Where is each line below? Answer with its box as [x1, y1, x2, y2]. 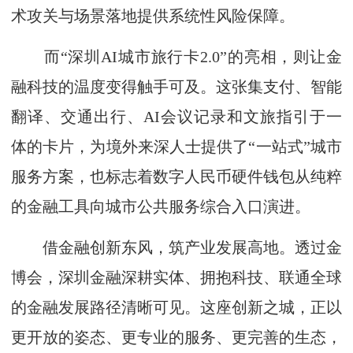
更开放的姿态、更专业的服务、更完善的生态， [11, 329, 342, 346]
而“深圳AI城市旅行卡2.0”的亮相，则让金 [11, 48, 342, 65]
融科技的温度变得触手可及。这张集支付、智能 [11, 78, 342, 95]
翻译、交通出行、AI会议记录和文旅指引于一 [11, 108, 342, 125]
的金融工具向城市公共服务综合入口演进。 [11, 198, 310, 215]
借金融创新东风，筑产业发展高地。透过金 [11, 239, 342, 256]
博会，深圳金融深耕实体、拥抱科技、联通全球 [11, 269, 342, 286]
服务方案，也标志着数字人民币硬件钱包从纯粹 [11, 168, 342, 185]
